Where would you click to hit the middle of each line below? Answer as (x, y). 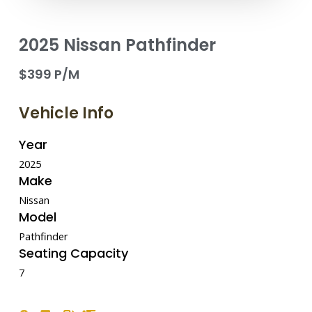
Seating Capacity (73, 253)
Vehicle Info (66, 113)
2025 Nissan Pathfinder (117, 45)
